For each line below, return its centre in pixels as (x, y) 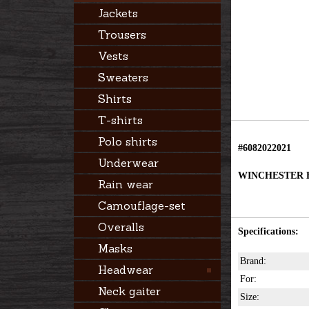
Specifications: (268, 232)
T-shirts (120, 120)
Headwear (125, 270)
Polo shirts (127, 141)
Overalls (121, 227)
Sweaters (123, 77)
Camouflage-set (141, 206)
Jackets (118, 13)
